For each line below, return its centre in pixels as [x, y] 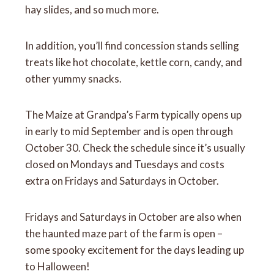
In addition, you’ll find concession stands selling [132, 46]
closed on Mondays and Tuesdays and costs [125, 165]
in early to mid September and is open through [129, 131]
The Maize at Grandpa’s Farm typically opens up [134, 115]
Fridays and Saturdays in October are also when [134, 217]
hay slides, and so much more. [92, 10]
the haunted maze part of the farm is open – [124, 234]
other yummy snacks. [74, 79]
